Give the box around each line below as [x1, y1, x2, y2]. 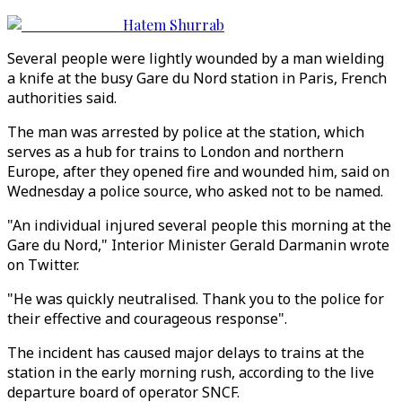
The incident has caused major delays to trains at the [7, 343, 364, 363]
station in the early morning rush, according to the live [7, 363, 374, 382]
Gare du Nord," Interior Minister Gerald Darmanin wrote [7, 235, 389, 255]
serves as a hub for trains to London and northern [7, 142, 344, 162]
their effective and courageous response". [7, 309, 287, 328]
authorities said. [7, 88, 117, 108]
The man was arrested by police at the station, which [7, 122, 364, 142]
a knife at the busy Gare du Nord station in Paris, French [7, 68, 387, 88]
